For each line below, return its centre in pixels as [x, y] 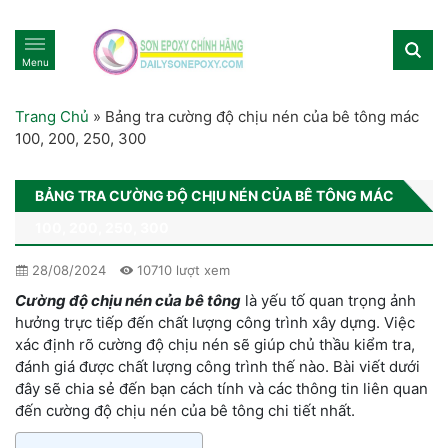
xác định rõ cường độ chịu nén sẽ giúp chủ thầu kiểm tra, [215, 344]
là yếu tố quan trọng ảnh [330, 300]
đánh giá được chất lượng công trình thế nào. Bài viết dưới [217, 366]
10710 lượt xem [181, 269]
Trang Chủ [52, 116]
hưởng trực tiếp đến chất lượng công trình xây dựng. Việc [215, 322]
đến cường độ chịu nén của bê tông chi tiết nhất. [185, 410]
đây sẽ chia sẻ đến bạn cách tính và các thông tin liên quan [221, 388]
